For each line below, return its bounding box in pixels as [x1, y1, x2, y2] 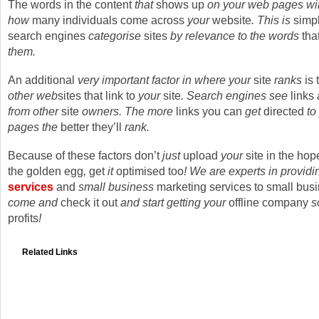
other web [8, 89, 58, 102]
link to [105, 89, 135, 102]
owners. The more [79, 105, 176, 117]
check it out [61, 196, 117, 209]
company [262, 196, 308, 209]
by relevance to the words [167, 29, 302, 42]
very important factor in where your [75, 73, 253, 86]
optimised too [116, 164, 184, 177]
